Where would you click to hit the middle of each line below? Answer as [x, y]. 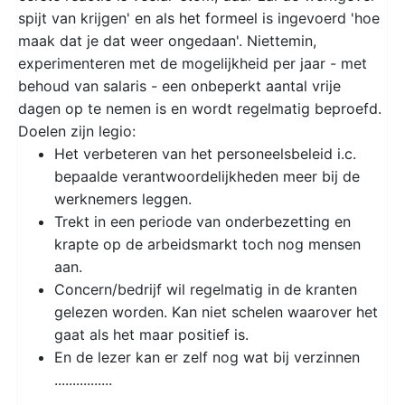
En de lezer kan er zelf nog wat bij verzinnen [207, 357]
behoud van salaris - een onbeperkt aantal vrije [179, 85]
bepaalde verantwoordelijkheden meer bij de [207, 176]
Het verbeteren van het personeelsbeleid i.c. [205, 153]
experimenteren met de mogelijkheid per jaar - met [193, 63]
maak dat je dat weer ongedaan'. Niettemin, [167, 40]
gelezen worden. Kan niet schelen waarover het [216, 311]
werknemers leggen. [123, 198]
